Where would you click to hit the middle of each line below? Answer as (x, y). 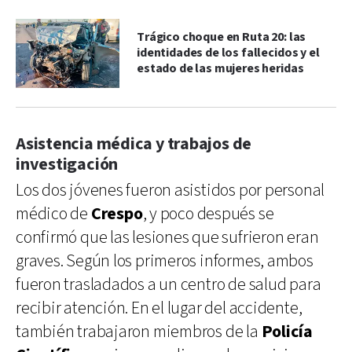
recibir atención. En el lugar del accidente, (159, 308)
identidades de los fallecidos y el (228, 53)
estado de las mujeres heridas (220, 68)
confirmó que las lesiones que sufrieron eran (167, 237)
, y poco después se (208, 214)
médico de (53, 214)
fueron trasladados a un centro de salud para (169, 284)
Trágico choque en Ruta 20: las (222, 37)
